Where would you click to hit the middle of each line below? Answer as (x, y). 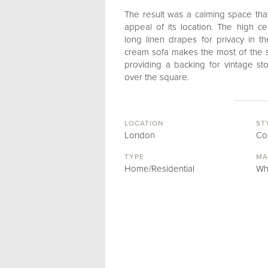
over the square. (157, 77)
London (140, 135)
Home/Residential (159, 169)
